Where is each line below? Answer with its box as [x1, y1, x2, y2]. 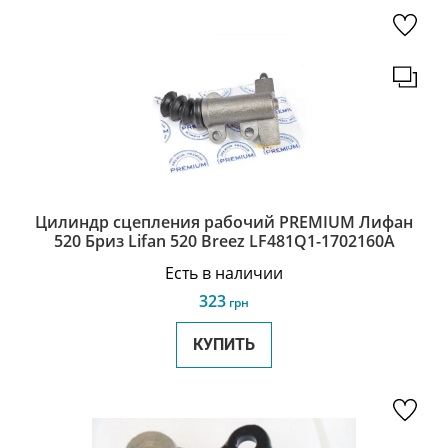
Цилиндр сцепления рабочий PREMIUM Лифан [35, 211, 413, 233]
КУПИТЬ [193, 335, 255, 354]
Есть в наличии [165, 262, 283, 284]
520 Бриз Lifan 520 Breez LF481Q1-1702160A [53, 230, 395, 252]
